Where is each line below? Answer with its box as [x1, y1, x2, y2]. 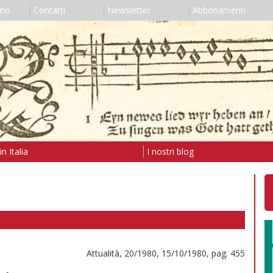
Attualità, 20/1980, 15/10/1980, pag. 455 [87, 247, 245, 259]
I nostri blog [146, 145, 194, 157]
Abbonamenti [192, 4, 246, 16]
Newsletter [107, 4, 151, 16]
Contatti [33, 4, 65, 16]
